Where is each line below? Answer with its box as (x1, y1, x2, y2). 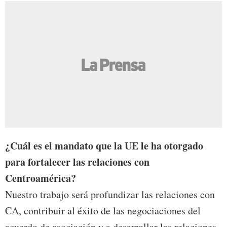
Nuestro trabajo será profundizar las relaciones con (5, 187, 215, 202)
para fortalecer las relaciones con (5, 155, 149, 170)
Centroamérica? (5, 171, 76, 186)
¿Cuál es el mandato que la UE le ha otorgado (5, 138, 203, 154)
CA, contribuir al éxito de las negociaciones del (5, 204, 201, 218)
